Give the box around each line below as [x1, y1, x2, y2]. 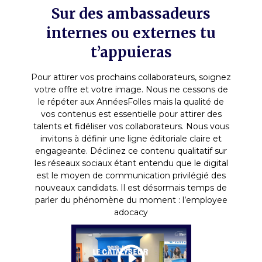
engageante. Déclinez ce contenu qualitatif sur [35, 145, 227, 156]
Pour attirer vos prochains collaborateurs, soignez [31, 71, 231, 82]
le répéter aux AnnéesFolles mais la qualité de [38, 96, 224, 107]
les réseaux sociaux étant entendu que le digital [34, 157, 228, 168]
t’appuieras [90, 43, 172, 61]
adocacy [114, 206, 148, 218]
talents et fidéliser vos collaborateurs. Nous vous [33, 120, 229, 132]
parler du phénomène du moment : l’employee [35, 194, 227, 205]
